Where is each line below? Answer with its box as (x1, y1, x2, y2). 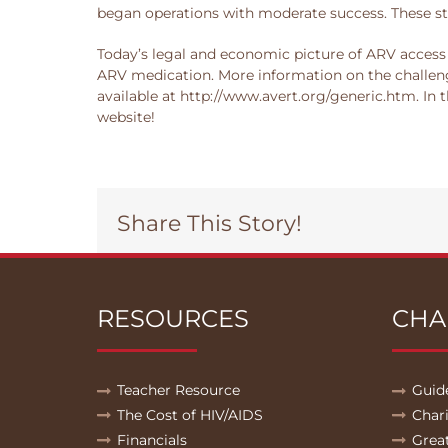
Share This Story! (117, 209, 302, 237)
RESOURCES (97, 304, 249, 334)
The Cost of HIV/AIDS (117, 406, 263, 425)
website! (97, 108, 155, 126)
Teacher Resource (117, 381, 240, 400)
